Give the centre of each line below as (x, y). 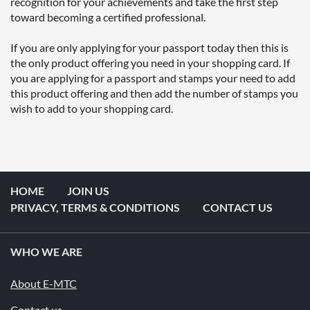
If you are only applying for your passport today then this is (149, 47)
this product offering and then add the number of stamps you (154, 93)
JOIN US (88, 190)
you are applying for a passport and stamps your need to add (153, 77)
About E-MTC (44, 283)
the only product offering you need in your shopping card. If (150, 62)
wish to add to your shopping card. (92, 108)
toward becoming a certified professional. (108, 17)
